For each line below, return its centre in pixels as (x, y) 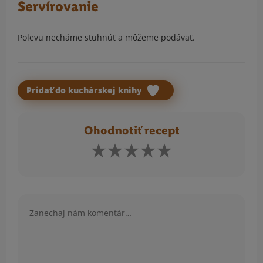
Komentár (36, 201)
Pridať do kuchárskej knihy (85, 90)
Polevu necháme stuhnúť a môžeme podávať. (106, 38)
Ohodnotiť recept (131, 131)
